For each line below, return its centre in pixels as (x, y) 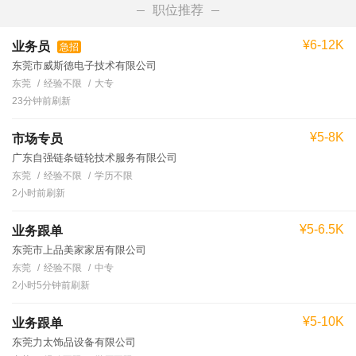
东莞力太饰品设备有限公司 (74, 342)
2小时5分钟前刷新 (51, 285)
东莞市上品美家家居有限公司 (79, 250)
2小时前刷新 (39, 193)
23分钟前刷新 (41, 101)
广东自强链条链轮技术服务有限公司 (95, 157)
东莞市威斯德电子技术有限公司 (84, 65)
